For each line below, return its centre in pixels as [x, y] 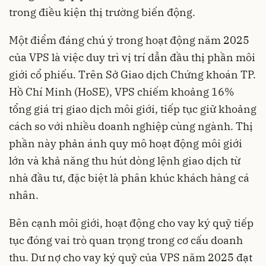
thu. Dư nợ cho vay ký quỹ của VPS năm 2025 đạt [131, 257]
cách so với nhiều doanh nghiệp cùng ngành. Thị [131, 126]
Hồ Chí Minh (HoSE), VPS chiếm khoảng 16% [121, 91]
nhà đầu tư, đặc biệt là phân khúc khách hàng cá [129, 178]
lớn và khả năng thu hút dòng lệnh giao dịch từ [125, 160]
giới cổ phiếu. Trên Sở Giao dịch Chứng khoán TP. [132, 74]
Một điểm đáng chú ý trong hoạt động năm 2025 [129, 40]
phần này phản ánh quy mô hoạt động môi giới [126, 143]
